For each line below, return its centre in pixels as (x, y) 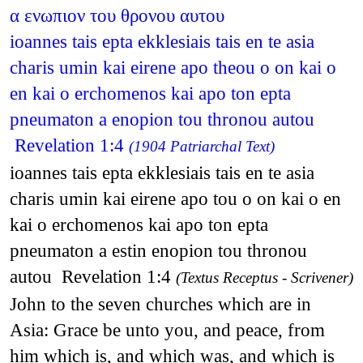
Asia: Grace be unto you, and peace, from (167, 329)
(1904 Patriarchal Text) (201, 146)
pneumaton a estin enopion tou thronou (158, 250)
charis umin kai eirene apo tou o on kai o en (175, 198)
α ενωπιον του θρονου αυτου (117, 15)
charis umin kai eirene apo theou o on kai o (173, 67)
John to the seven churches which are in (160, 303)
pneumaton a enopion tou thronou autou (162, 119)
